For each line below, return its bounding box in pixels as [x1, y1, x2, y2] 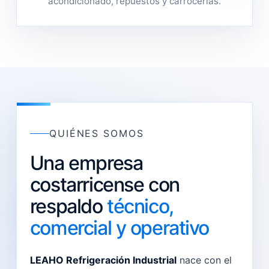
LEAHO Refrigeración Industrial [29, 254, 177, 266]
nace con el [176, 254, 232, 266]
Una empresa [29, 151, 143, 175]
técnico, [107, 195, 174, 218]
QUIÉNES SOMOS [49, 127, 144, 139]
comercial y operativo [29, 216, 210, 240]
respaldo [29, 195, 107, 218]
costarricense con [29, 173, 180, 196]
